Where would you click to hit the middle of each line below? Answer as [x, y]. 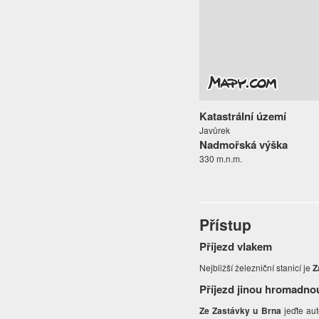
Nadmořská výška [244, 145]
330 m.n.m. [221, 159]
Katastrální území [243, 116]
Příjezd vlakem [236, 247]
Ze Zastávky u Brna [240, 311]
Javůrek [215, 130]
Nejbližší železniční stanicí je [256, 268]
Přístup [226, 225]
